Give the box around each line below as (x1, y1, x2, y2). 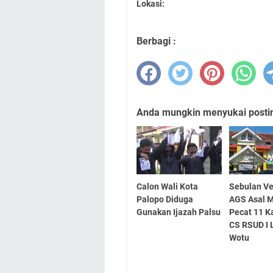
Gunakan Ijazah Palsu (136, 207, 221, 218)
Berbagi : (136, 35, 176, 48)
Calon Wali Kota (136, 182, 198, 192)
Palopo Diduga (136, 194, 193, 205)
